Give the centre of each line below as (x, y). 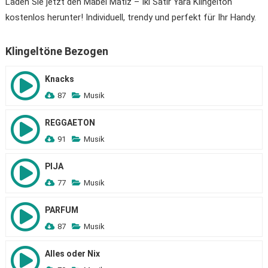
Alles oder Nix (72, 254)
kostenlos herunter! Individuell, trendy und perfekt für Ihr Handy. (130, 17)
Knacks (59, 79)
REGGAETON (70, 123)
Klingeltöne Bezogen (57, 51)
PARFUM (61, 210)
